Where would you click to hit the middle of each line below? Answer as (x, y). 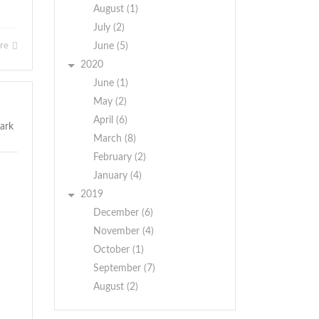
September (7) (124, 268)
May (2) (110, 102)
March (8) (115, 139)
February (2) (120, 157)
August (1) (116, 9)
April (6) (110, 120)
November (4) (124, 231)
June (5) (111, 46)
